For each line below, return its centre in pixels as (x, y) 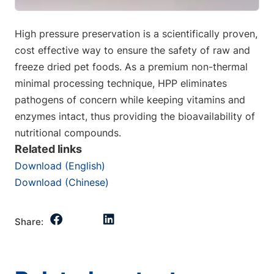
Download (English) (60, 166)
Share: (29, 221)
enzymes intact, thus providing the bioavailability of (135, 116)
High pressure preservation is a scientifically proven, (136, 34)
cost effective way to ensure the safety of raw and (132, 50)
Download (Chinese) (62, 182)
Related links (48, 149)
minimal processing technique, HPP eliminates (121, 83)
